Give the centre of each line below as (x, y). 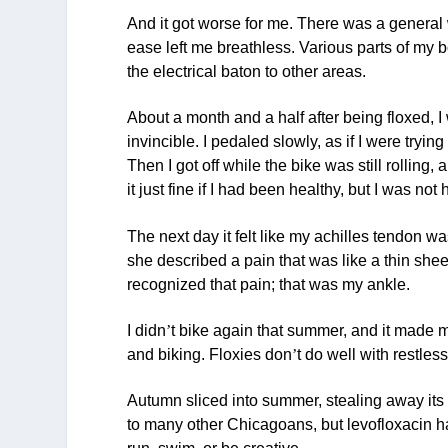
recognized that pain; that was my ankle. (269, 284)
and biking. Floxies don (210, 354)
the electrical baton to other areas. (247, 71)
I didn (147, 330)
